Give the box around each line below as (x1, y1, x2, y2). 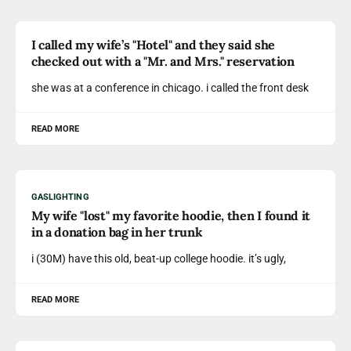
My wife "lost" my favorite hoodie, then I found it (31, 208, 310, 223)
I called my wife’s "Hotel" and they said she (31, 37, 275, 52)
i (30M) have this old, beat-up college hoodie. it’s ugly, (31, 252, 286, 265)
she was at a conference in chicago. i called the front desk (31, 81, 309, 94)
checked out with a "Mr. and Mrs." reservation (31, 53, 295, 69)
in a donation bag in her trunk (31, 224, 203, 240)
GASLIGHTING (31, 192, 89, 202)
